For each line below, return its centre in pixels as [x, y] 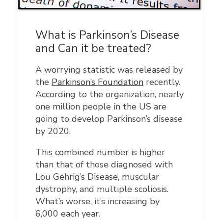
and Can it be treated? [93, 49]
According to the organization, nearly [110, 95]
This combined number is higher [100, 152]
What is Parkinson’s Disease [107, 35]
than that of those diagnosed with [104, 165]
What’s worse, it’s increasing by [97, 202]
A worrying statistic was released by [109, 70]
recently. [162, 82]
